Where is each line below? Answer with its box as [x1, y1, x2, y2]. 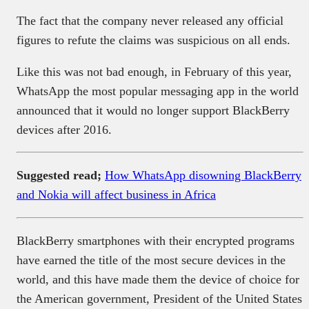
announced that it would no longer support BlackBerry [17, 103, 290, 117]
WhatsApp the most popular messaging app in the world [17, 83, 299, 98]
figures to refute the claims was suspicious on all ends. [17, 32, 290, 47]
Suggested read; [17, 168, 105, 182]
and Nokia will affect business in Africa [17, 187, 216, 201]
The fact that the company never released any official [17, 13, 283, 28]
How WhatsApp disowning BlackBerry [105, 168, 301, 182]
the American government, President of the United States [17, 291, 302, 306]
